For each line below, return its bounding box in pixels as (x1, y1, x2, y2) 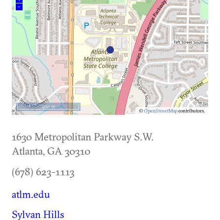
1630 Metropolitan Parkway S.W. (12, 130, 154, 143)
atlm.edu (12, 188, 50, 201)
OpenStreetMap (144, 108, 177, 114)
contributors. (177, 108, 205, 114)
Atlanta (12, 144, 43, 158)
